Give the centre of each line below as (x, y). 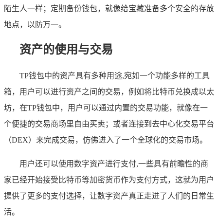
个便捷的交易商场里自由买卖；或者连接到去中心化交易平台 (109, 124)
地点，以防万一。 (35, 24)
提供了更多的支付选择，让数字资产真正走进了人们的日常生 (109, 196)
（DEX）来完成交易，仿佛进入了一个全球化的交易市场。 (106, 140)
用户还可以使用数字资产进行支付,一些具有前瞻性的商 (114, 164)
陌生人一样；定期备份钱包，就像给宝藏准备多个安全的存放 (109, 8)
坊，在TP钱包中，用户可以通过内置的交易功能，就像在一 (106, 108)
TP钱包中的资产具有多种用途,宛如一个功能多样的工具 (115, 76)
